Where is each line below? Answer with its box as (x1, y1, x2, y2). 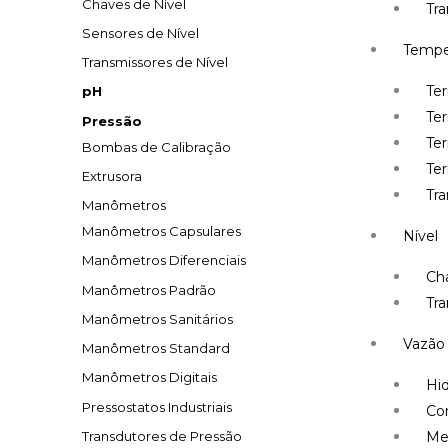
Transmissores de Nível (82, 54, 228, 70)
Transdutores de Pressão (82, 427, 242, 444)
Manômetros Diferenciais (82, 252, 246, 269)
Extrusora (82, 167, 142, 184)
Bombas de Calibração (82, 138, 231, 155)
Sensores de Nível (82, 24, 199, 41)
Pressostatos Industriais (82, 398, 232, 415)
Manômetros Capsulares (82, 223, 241, 239)
